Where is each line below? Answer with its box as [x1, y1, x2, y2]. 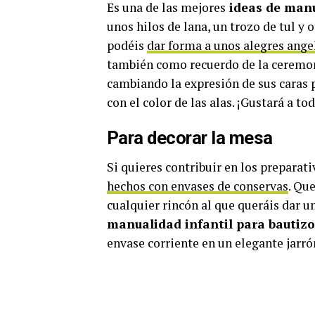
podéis [107, 37, 147, 54]
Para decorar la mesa [107, 127, 273, 149]
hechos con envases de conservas [107, 178, 288, 195]
